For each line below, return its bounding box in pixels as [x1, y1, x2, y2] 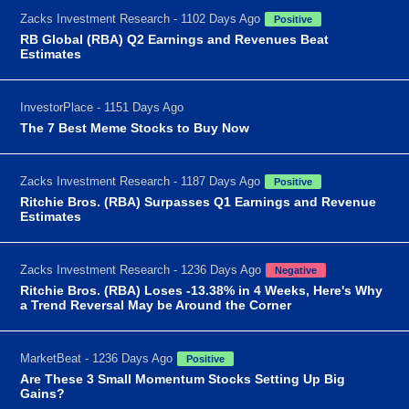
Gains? [20, 385, 66, 401]
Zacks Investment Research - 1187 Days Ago [20, 173, 261, 188]
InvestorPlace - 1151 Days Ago [20, 100, 184, 114]
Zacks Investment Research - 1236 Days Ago [20, 262, 262, 277]
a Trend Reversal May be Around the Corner [20, 297, 292, 312]
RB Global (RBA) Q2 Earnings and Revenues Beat [20, 31, 330, 47]
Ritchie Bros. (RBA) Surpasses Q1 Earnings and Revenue [20, 194, 377, 209]
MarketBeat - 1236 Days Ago [20, 351, 173, 365]
